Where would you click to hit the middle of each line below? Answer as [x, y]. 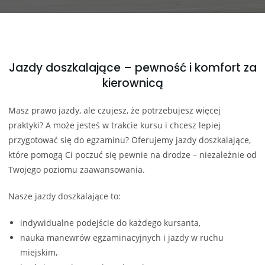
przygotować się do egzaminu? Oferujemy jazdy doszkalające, [130, 140]
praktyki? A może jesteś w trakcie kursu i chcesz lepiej [114, 125]
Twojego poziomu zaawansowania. [77, 169]
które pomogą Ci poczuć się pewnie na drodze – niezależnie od [132, 154]
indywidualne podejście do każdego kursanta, [110, 222]
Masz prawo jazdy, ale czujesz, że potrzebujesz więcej [114, 110]
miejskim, [39, 252]
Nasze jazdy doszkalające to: [64, 196]
